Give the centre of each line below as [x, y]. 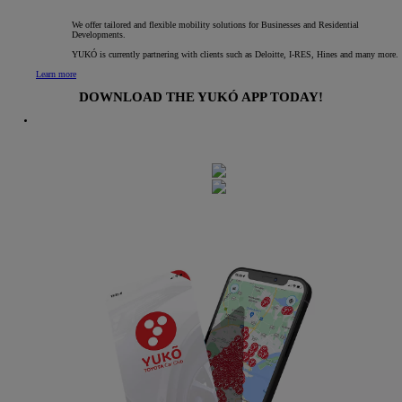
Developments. [99, 34]
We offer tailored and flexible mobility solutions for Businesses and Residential [215, 24]
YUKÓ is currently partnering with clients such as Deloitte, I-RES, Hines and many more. [235, 54]
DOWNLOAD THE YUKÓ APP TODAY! [201, 97]
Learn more [56, 74]
